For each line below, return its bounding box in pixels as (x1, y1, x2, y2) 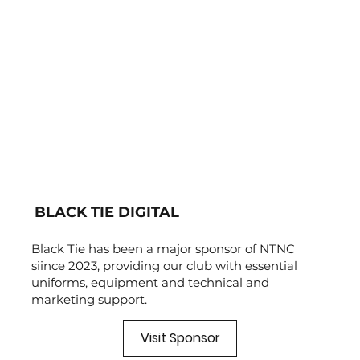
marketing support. (31, 292, 147, 308)
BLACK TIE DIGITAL (34, 203, 179, 222)
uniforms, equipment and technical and (31, 275, 269, 291)
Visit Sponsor (140, 328, 220, 347)
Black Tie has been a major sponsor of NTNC (31, 241, 295, 257)
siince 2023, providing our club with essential (31, 258, 297, 274)
